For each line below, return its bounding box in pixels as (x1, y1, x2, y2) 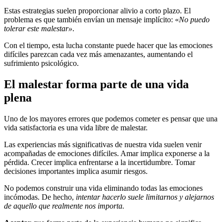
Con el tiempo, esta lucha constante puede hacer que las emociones (4, 41, 213, 50)
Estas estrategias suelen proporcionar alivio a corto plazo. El (4, 6, 191, 15)
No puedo (179, 15, 210, 24)
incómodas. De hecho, (4, 193, 76, 202)
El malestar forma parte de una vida (4, 78, 189, 91)
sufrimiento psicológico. (4, 59, 79, 68)
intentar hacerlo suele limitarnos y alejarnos (76, 193, 214, 202)
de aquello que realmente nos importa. (4, 202, 124, 211)
